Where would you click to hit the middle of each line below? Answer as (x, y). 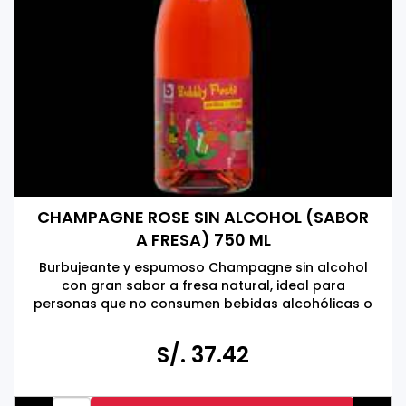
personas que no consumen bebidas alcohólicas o (203, 304)
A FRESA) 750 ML (203, 240)
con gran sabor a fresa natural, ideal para (203, 285)
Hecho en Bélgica (203, 340)
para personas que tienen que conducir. (203, 322)
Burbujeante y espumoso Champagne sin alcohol (203, 267)
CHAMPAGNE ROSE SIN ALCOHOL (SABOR (203, 217)
